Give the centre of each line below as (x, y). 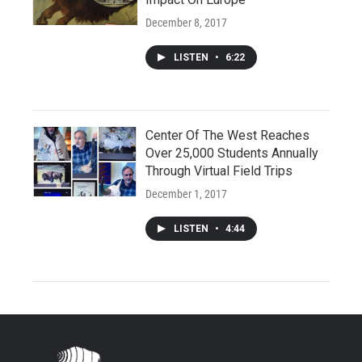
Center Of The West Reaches (227, 135)
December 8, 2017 (186, 23)
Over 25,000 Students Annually (232, 153)
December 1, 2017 (186, 194)
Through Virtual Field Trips (219, 171)
